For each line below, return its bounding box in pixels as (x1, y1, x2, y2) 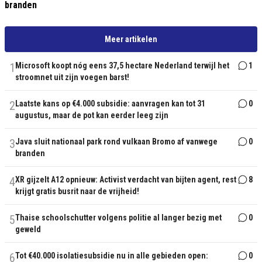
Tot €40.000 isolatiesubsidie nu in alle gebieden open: (15, 251, 208, 260)
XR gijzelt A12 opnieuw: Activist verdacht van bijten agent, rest (15, 175, 236, 184)
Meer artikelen (105, 35, 157, 44)
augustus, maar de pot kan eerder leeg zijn (15, 111, 168, 120)
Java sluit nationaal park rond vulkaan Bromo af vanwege (15, 137, 218, 146)
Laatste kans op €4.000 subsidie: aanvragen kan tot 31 (15, 99, 205, 108)
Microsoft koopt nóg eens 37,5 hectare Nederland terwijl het (15, 61, 229, 70)
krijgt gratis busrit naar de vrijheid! (15, 187, 139, 196)
